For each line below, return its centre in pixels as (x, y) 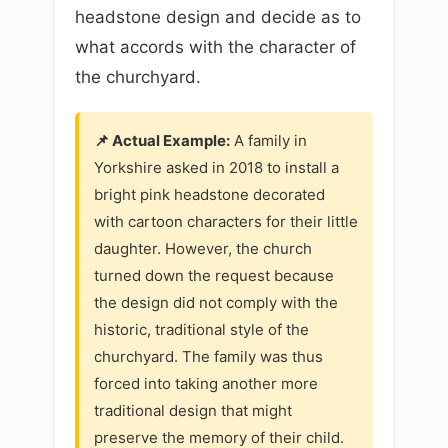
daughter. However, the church (203, 248)
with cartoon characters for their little (226, 221)
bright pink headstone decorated (209, 194)
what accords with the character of (215, 46)
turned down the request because (214, 275)
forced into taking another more (206, 383)
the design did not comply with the (216, 302)
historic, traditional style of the (201, 329)
